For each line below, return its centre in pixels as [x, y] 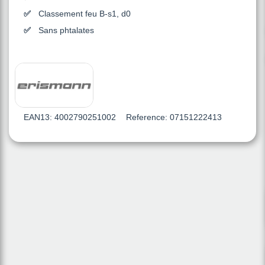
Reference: [146, 117]
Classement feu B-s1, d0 [85, 14]
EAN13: [38, 117]
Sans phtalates [66, 30]
